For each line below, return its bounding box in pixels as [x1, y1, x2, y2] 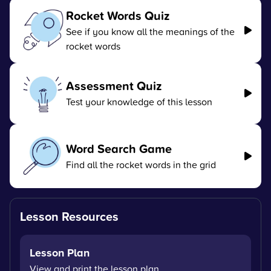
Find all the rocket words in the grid [65, 157, 216, 171]
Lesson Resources [20, 207, 119, 225]
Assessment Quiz [65, 77, 162, 95]
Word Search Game [65, 139, 172, 157]
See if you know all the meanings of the [65, 25, 235, 38]
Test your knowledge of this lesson [65, 95, 212, 109]
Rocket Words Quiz [65, 7, 170, 24]
